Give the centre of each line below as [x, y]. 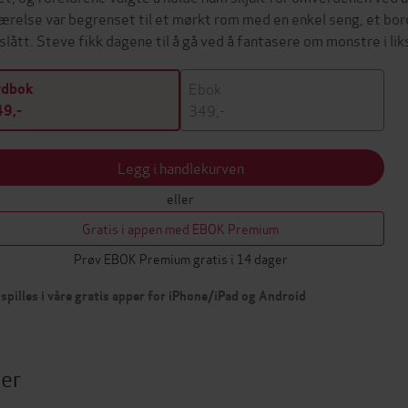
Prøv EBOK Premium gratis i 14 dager [180, 258]
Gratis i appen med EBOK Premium [180, 228]
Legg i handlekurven [180, 167]
